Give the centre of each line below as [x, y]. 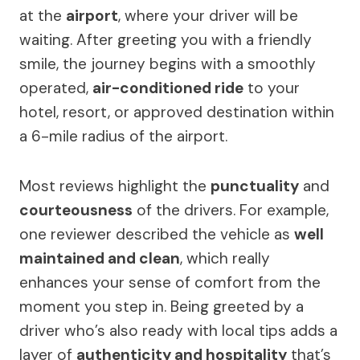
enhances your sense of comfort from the [170, 282]
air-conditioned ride [168, 88]
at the [43, 15]
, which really [225, 258]
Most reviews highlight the [115, 186]
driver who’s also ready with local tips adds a [178, 330]
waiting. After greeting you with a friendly [166, 39]
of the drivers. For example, [231, 210]
